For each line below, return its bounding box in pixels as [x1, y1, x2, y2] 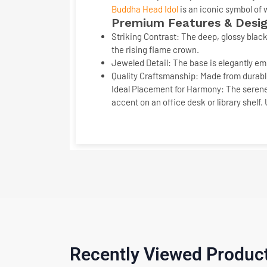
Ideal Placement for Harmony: [111, 83, 224, 94]
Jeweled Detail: [111, 57, 171, 68]
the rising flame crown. [111, 44, 199, 55]
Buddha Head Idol [111, 4, 178, 14]
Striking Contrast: [111, 31, 179, 42]
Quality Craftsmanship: [111, 70, 198, 81]
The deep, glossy [179, 31, 247, 42]
